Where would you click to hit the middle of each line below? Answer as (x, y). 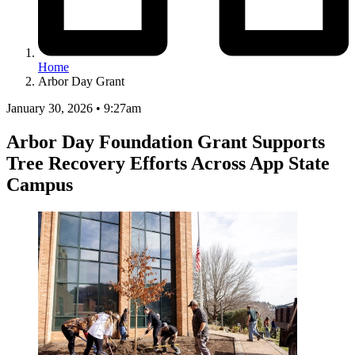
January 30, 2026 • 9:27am (74, 108)
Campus (40, 184)
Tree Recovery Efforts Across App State (168, 163)
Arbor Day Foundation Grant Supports (166, 141)
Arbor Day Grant (81, 81)
